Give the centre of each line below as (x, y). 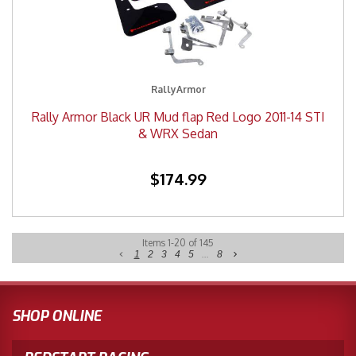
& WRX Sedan (178, 133)
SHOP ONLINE (57, 316)
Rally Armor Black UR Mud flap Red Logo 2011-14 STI (178, 116)
